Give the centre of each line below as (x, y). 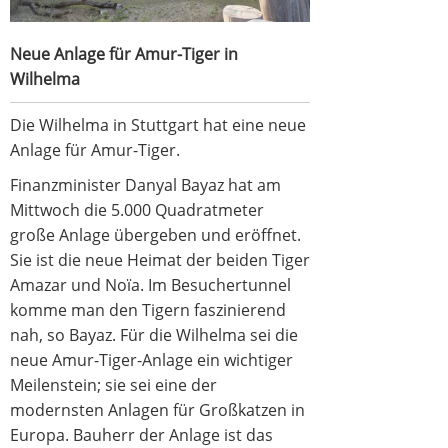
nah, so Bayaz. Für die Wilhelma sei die (154, 335)
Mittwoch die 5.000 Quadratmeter (137, 210)
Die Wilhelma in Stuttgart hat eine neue (158, 125)
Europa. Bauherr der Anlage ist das (141, 435)
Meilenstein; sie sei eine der (113, 385)
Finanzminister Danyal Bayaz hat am (145, 185)
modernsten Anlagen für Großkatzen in (157, 410)
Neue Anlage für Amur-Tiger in (124, 54)
